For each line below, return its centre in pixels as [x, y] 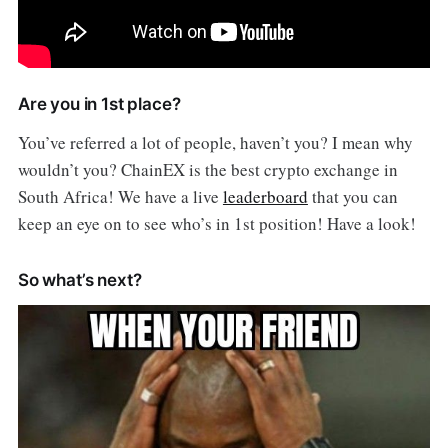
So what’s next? [79, 279]
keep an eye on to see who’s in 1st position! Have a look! [216, 223]
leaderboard [265, 196]
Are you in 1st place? [99, 103]
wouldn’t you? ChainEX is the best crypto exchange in [207, 169]
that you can [352, 196]
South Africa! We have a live [120, 196]
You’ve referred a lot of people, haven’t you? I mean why [215, 142]
